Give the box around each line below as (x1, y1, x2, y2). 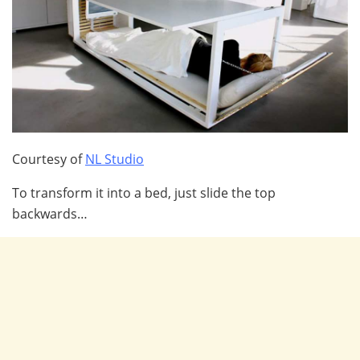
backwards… (12, 205, 88, 223)
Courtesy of (12, 150, 85, 169)
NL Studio (85, 150, 144, 169)
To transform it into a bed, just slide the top (12, 184, 276, 202)
